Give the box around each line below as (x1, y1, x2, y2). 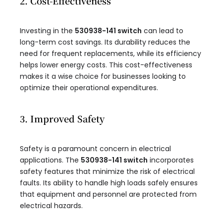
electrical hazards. (20, 201, 83, 211)
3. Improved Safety (20, 112, 105, 125)
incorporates (148, 155, 194, 166)
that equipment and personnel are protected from (20, 189, 197, 200)
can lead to (142, 26, 183, 36)
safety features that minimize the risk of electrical (20, 166, 195, 177)
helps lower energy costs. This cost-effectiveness (20, 60, 192, 70)
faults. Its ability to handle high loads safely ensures (20, 178, 198, 188)
